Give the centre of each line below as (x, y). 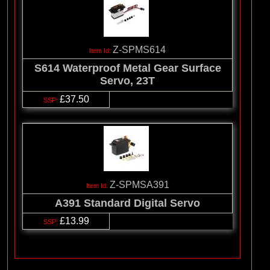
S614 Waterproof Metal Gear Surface (127, 68)
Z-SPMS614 (139, 50)
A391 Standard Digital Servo (127, 203)
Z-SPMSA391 (139, 185)
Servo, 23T (127, 81)
